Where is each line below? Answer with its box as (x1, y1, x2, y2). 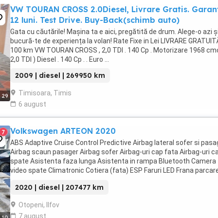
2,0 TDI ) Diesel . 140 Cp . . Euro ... (10, 55, 109, 63)
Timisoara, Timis (18, 89, 72, 97)
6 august (18, 100, 46, 108)
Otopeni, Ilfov (18, 201, 59, 209)
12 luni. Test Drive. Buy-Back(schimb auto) (10, 15, 180, 25)
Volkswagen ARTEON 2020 (10, 126, 116, 136)
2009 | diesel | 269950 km (15, 71, 105, 80)
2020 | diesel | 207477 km (15, 183, 104, 192)
